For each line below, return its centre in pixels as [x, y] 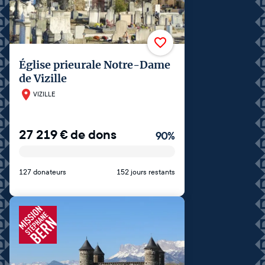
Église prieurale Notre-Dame [95, 64]
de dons [93, 135]
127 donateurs [43, 172]
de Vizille [43, 78]
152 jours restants [146, 172]
